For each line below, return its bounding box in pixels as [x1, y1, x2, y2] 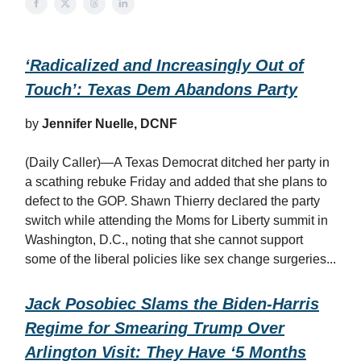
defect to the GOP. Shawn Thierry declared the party [25, 194, 320, 208]
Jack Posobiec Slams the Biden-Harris [25, 295, 319, 313]
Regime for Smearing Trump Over [25, 319, 284, 337]
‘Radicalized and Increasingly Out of [25, 56, 304, 74]
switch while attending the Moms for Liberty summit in [25, 214, 328, 227]
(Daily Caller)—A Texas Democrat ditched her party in [25, 156, 330, 169]
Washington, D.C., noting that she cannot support [25, 233, 303, 247]
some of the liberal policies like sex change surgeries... [25, 252, 336, 266]
